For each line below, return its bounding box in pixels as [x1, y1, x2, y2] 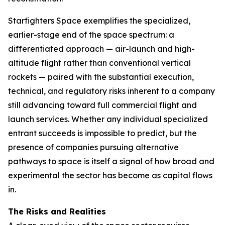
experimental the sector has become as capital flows [8, 170, 212, 180]
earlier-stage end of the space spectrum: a [8, 30, 174, 40]
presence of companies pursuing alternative [8, 142, 179, 152]
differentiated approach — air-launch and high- [8, 44, 195, 54]
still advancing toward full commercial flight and [8, 100, 197, 110]
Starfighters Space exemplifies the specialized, [8, 16, 190, 26]
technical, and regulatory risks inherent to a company [8, 86, 215, 96]
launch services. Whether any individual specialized [8, 114, 208, 124]
